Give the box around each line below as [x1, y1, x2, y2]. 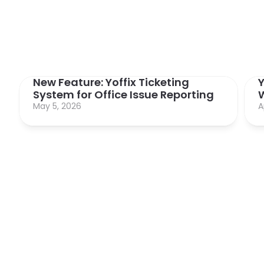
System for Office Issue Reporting [33, 87, 214, 102]
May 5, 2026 [33, 100, 81, 112]
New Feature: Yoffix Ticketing [33, 75, 189, 90]
